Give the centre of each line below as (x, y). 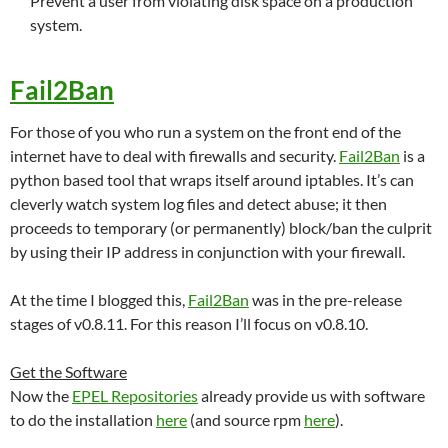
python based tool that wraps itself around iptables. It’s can (212, 179)
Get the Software (68, 371)
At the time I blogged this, (99, 299)
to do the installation (83, 419)
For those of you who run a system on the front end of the (205, 131)
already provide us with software (311, 395)
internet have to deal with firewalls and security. (174, 155)
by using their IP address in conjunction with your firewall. (207, 251)
